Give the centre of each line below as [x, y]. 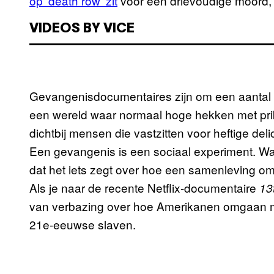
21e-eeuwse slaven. [83, 224]
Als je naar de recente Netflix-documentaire [144, 188]
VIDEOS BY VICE [82, 29]
